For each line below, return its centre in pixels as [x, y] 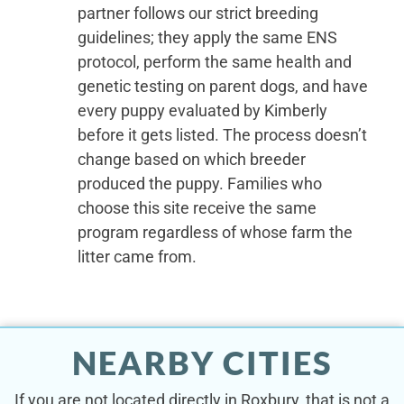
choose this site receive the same [197, 207]
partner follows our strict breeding [197, 13]
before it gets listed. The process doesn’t [222, 134]
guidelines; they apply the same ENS [207, 37]
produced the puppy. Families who [199, 183]
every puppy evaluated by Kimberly [202, 110]
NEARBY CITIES [202, 362]
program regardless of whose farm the [215, 232]
